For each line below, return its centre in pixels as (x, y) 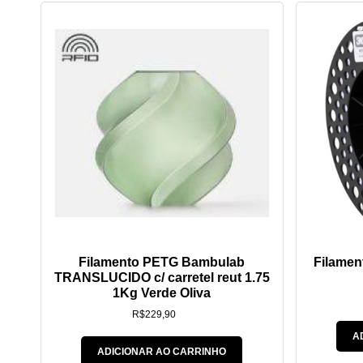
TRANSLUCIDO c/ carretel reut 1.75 (162, 278)
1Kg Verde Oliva (162, 293)
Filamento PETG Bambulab (162, 263)
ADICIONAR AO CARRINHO (162, 352)
